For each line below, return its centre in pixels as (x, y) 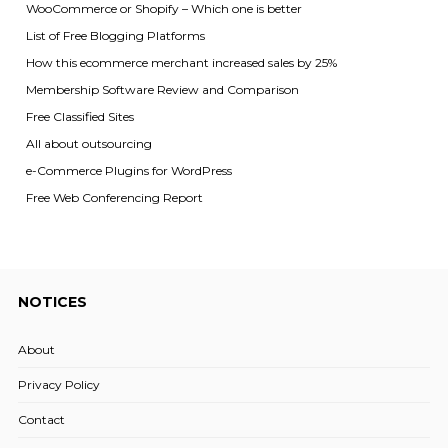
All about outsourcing (88, 143)
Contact (41, 420)
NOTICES (52, 301)
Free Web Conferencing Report (114, 197)
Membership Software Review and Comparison (162, 89)
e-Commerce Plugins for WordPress (128, 170)
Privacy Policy (58, 385)
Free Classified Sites (79, 116)
